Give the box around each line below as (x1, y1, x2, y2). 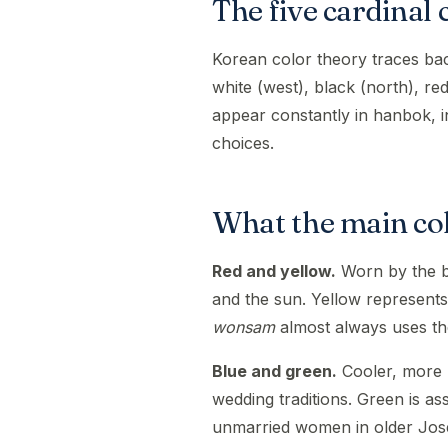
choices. (212, 133, 274, 153)
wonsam (212, 317, 275, 337)
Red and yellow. (212, 261, 336, 281)
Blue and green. (212, 361, 337, 381)
